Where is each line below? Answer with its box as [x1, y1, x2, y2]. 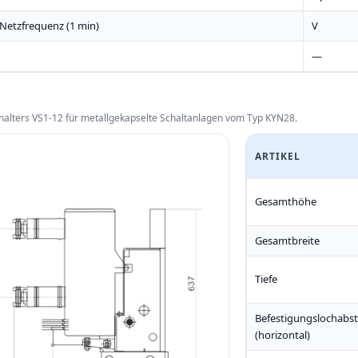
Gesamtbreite [255, 233, 320, 248]
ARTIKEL [255, 149, 300, 163]
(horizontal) [255, 328, 311, 342]
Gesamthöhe [255, 194, 317, 209]
